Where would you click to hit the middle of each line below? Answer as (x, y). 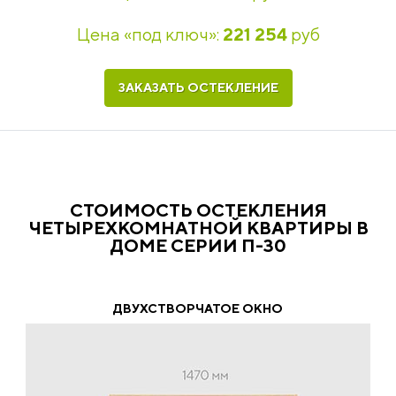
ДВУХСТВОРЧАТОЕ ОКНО (198, 308)
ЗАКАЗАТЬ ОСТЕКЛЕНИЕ (198, 88)
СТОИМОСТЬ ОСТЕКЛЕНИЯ (198, 210)
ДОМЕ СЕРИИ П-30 (198, 245)
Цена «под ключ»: (149, 34)
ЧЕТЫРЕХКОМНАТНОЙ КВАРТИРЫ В (198, 228)
